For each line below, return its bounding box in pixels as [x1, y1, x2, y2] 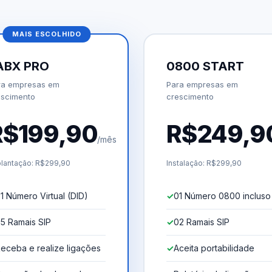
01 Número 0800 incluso [174, 190, 271, 201]
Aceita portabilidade [174, 242, 254, 253]
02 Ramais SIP [174, 216, 229, 227]
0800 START [166, 58, 244, 73]
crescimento [166, 91, 214, 101]
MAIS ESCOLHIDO [12, 29, 81, 38]
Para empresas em [166, 79, 238, 89]
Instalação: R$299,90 [166, 158, 242, 168]
